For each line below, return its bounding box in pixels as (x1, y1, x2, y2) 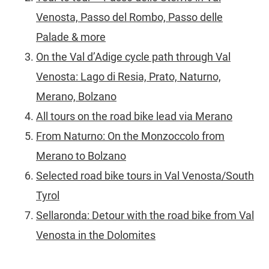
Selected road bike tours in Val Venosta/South (36, 169, 254, 183)
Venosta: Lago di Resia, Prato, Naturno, (36, 70, 221, 83)
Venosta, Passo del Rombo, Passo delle (36, 11, 223, 24)
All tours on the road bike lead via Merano (36, 110, 232, 123)
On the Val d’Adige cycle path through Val (36, 50, 231, 64)
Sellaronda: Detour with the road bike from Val (36, 209, 254, 222)
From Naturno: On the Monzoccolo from (36, 130, 225, 143)
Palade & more (36, 31, 106, 44)
